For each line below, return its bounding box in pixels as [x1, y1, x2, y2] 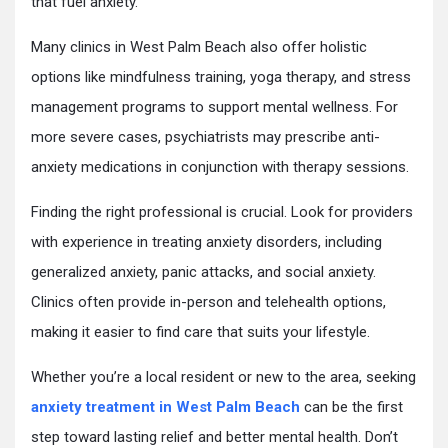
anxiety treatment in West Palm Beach [31, 398, 300, 416]
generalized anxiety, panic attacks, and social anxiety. [31, 263, 376, 281]
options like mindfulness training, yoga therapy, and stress [31, 68, 411, 86]
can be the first [300, 398, 403, 416]
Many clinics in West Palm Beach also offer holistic [31, 38, 367, 56]
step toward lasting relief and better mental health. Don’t [31, 428, 398, 446]
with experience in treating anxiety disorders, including [31, 233, 382, 251]
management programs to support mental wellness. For [31, 98, 398, 116]
